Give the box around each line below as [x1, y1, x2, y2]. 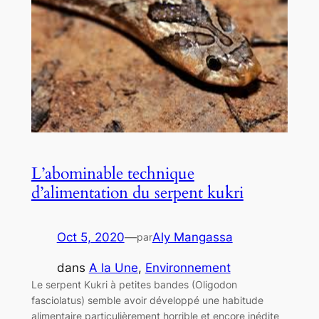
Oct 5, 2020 [56, 230, 125, 245]
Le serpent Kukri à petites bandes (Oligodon [31, 278, 237, 291]
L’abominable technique [31, 162, 194, 185]
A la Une [88, 261, 138, 276]
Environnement [145, 261, 231, 276]
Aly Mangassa [152, 230, 233, 245]
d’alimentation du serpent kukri [31, 182, 244, 204]
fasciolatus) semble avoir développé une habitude [31, 294, 263, 307]
